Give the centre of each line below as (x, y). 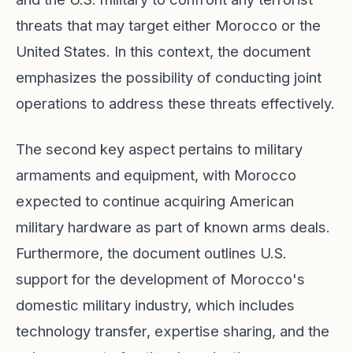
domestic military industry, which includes (155, 305)
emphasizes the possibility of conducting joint (169, 77)
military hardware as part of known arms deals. (173, 227)
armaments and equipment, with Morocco (156, 175)
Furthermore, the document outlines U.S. (151, 253)
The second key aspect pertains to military (159, 149)
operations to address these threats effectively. (175, 103)
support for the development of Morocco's (160, 279)
